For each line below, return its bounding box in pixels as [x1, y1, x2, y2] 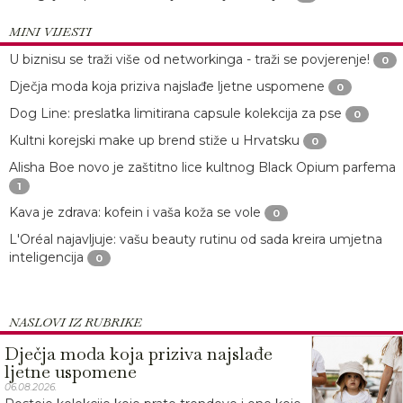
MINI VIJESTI [9, 23, 91, 40]
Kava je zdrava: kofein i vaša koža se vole [9, 204, 261, 221]
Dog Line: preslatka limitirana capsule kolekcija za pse [9, 105, 342, 122]
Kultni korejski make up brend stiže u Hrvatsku [9, 132, 300, 149]
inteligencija [9, 249, 84, 266]
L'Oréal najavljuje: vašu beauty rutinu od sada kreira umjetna [9, 231, 382, 248]
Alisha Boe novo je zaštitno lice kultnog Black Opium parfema [9, 159, 396, 176]
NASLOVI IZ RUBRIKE [9, 314, 142, 331]
